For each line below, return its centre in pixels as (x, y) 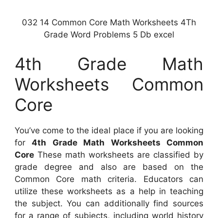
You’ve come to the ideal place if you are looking (109, 130)
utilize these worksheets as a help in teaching (109, 191)
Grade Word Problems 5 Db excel (109, 35)
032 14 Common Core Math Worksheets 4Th (109, 23)
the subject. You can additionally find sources (109, 203)
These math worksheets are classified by (119, 154)
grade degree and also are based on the (109, 167)
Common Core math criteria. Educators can (109, 179)
